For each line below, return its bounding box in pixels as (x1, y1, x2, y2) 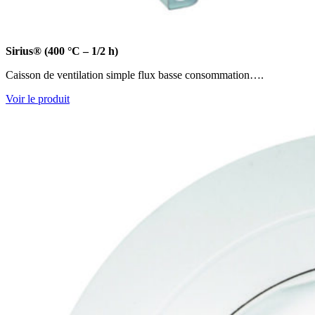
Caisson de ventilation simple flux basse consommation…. (6, 68, 264, 81)
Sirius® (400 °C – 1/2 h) (6, 44, 118, 57)
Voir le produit (6, 92, 70, 105)
